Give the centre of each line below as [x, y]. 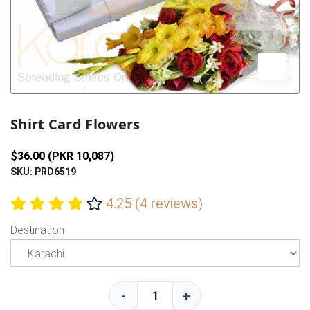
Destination [37, 230]
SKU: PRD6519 [43, 172]
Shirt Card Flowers [75, 124]
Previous [52, 108]
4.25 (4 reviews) [154, 203]
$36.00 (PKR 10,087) [62, 156]
